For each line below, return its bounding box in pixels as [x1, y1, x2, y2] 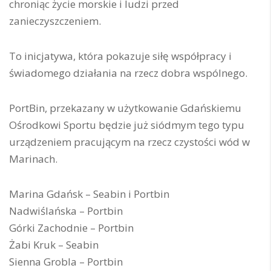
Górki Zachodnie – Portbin [9, 220, 134, 235]
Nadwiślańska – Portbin [9, 203, 123, 218]
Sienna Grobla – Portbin [9, 254, 123, 269]
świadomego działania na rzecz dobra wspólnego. [9, 65, 247, 80]
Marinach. [9, 151, 57, 166]
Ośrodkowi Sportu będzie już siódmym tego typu [9, 117, 244, 132]
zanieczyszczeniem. [9, 13, 101, 28]
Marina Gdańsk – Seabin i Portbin [9, 186, 169, 201]
